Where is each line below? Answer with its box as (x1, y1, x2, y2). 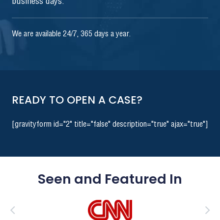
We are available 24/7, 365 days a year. (12, 30, 131, 38)
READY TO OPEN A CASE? (12, 92, 142, 108)
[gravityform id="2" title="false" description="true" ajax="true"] (12, 121, 208, 129)
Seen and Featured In (38, 170, 182, 189)
